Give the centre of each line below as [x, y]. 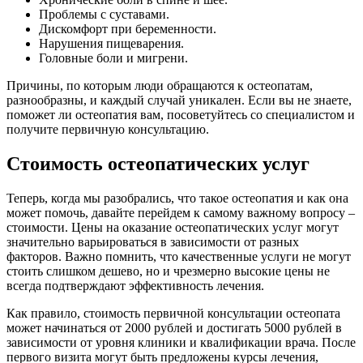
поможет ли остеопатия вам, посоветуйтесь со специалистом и [181, 114]
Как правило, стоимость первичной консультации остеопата [173, 313]
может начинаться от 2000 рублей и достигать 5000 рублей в [174, 327]
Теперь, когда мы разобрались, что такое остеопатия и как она [177, 198]
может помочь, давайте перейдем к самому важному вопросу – [181, 212]
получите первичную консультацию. [108, 129]
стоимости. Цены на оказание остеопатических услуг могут [173, 227]
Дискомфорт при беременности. [128, 28]
